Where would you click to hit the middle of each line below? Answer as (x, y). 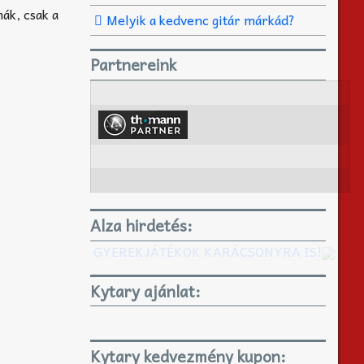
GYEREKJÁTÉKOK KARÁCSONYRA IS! (208, 251)
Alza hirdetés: (141, 225)
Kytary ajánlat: (145, 291)
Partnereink (133, 65)
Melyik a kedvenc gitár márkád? (200, 19)
